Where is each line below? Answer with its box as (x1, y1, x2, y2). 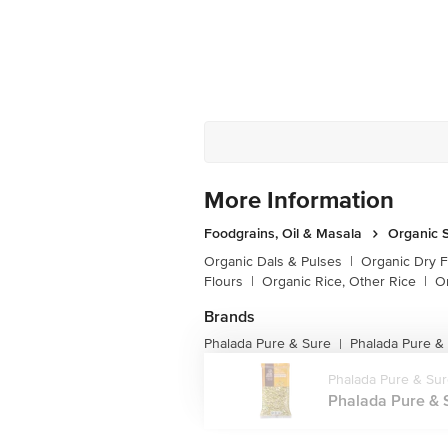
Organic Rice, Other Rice (262, 273, 416, 290)
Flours (204, 273, 243, 290)
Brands (204, 307, 255, 327)
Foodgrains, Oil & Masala (204, 225, 362, 242)
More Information (204, 186, 394, 215)
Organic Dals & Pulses (204, 253, 342, 270)
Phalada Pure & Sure (204, 335, 331, 352)
